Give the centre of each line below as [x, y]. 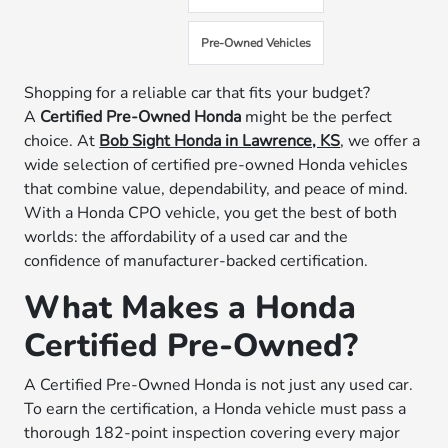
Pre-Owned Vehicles [256, 43]
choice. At [62, 141]
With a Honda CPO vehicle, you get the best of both [211, 213]
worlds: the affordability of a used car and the [186, 237]
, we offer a [380, 141]
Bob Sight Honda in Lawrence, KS [220, 141]
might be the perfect [317, 117]
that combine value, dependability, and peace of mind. [216, 189]
